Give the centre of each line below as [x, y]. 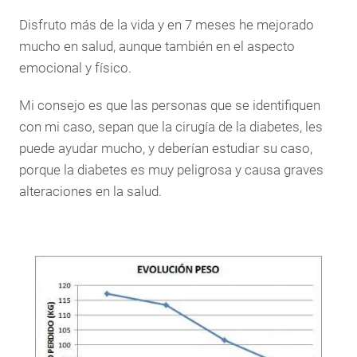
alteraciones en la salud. [90, 191]
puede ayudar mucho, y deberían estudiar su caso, [166, 148]
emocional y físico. [75, 67]
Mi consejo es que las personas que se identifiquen [170, 105]
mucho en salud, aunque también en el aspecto [157, 46]
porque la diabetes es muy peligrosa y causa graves [171, 169]
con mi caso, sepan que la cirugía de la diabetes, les [171, 126]
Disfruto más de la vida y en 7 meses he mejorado [167, 24]
